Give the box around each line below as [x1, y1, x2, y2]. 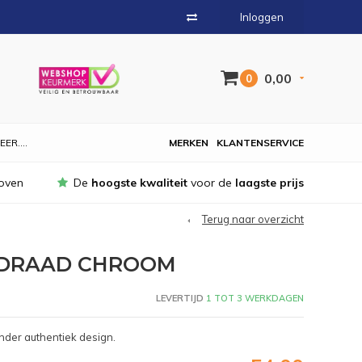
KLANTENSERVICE [217, 137, 304, 149]
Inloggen [240, 11, 284, 23]
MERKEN [169, 137, 208, 149]
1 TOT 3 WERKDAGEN [203, 292, 304, 304]
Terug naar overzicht [202, 213, 304, 225]
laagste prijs [235, 175, 304, 190]
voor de [187, 175, 235, 190]
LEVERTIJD [155, 292, 204, 304]
